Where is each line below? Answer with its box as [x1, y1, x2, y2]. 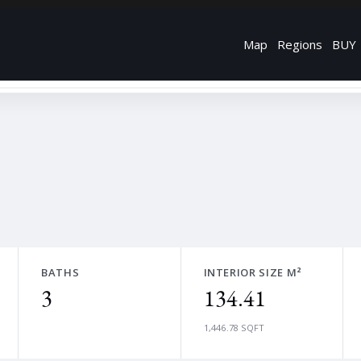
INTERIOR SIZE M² [203, 265, 302, 280]
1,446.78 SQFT [203, 322, 265, 334]
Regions [277, 36, 322, 52]
